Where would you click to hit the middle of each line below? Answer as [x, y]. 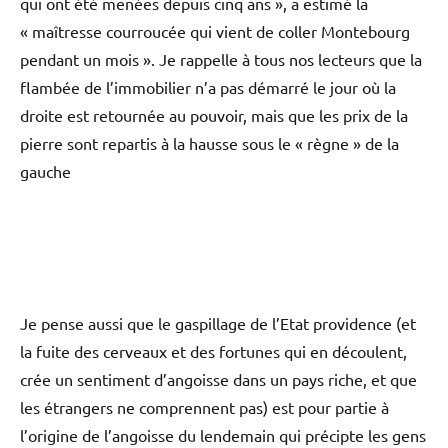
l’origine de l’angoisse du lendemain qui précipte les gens [223, 434]
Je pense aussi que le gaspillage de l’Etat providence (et [218, 322]
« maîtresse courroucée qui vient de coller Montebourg [215, 30]
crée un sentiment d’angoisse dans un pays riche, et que [218, 378]
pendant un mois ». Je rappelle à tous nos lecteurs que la [221, 58]
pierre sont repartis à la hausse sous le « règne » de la [209, 142]
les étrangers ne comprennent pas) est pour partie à [204, 406]
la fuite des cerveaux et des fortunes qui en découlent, [213, 350]
